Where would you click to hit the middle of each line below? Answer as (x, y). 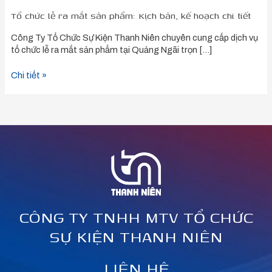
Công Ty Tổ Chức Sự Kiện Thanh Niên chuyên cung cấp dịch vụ (134, 37)
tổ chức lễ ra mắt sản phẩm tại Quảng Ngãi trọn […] (111, 49)
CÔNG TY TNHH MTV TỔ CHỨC (136, 217)
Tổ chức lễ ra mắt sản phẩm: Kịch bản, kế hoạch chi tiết (131, 16)
